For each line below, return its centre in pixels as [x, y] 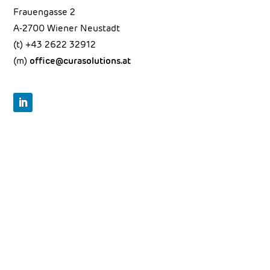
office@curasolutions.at [80, 61]
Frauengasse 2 [45, 12]
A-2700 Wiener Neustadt [67, 28]
